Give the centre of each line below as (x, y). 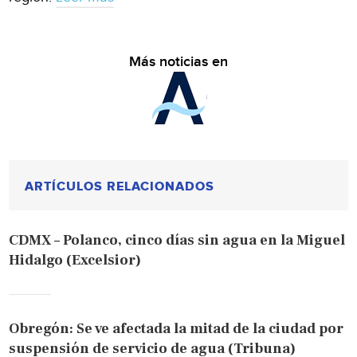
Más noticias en (178, 62)
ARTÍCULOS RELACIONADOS (120, 187)
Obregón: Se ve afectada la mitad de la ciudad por (177, 329)
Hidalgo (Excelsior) (75, 261)
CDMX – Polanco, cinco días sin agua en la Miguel (177, 241)
